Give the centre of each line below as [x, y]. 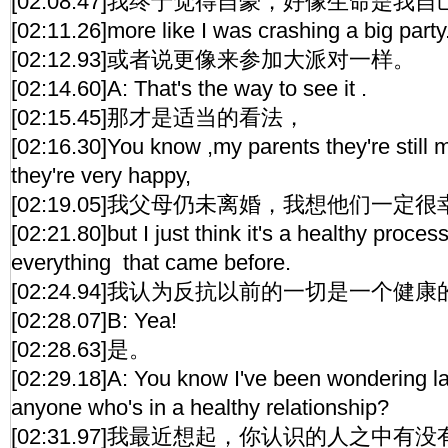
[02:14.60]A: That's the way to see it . [189, 88]
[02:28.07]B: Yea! [94, 320]
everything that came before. [151, 262]
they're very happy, [101, 175]
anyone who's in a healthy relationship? [200, 407]
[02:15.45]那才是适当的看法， [158, 117]
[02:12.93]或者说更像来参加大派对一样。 [213, 59]
